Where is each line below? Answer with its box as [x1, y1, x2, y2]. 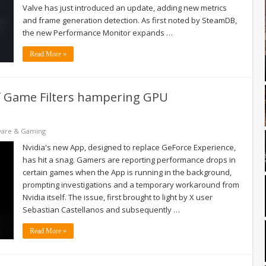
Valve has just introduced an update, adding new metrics [23, 2, 227, 13]
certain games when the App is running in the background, [23, 166, 232, 178]
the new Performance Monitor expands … [23, 27, 173, 38]
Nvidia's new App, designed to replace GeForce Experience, [23, 141, 236, 153]
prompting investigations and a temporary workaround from [23, 179, 239, 190]
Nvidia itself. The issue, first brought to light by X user [23, 191, 213, 202]
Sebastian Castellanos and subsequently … [23, 204, 180, 215]
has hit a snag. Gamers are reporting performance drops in [23, 154, 236, 165]
